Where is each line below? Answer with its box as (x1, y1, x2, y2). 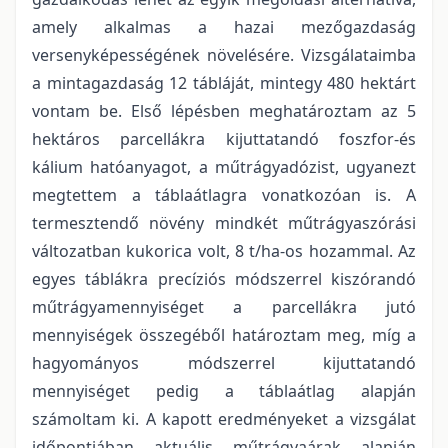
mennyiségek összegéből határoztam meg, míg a (32, 324, 416, 347)
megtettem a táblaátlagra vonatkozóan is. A (32, 184, 416, 207)
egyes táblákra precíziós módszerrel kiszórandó (32, 268, 416, 291)
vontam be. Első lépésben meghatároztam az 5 (32, 100, 416, 123)
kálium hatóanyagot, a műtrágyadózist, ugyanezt (32, 156, 416, 179)
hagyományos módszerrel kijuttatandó (32, 352, 416, 375)
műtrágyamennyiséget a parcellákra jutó (32, 296, 416, 319)
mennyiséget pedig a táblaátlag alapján (32, 380, 416, 403)
